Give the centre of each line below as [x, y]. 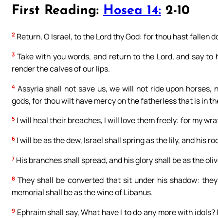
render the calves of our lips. [61, 68]
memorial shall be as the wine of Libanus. [82, 192]
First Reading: [57, 11]
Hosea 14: [132, 11]
